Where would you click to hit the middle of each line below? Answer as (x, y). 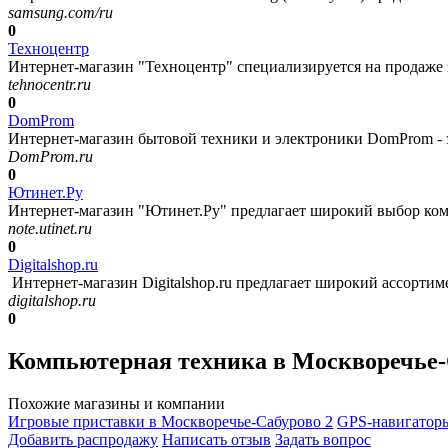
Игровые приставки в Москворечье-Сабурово (166, 421)
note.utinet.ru (50, 229)
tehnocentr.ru (49, 85)
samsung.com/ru (60, 13)
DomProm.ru (50, 157)
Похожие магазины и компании (116, 403)
